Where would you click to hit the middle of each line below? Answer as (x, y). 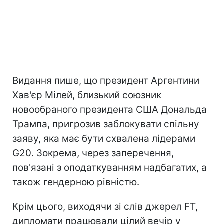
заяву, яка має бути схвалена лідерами (104, 139)
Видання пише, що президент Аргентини (106, 81)
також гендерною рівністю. (76, 182)
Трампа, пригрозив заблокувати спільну (106, 124)
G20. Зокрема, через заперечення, (93, 153)
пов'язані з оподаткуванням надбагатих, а (110, 168)
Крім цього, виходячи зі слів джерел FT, (105, 207)
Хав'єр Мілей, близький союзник (87, 95)
